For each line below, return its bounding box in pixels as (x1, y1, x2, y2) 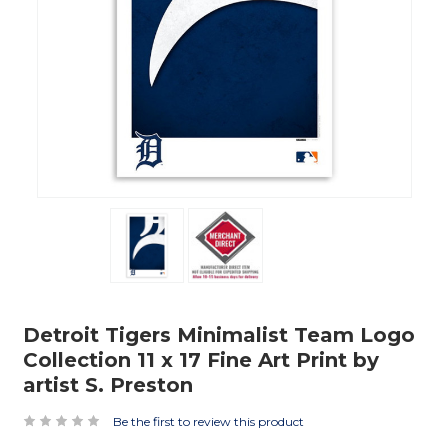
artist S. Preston (23, 372, 193, 397)
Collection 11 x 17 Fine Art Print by (23, 347, 379, 372)
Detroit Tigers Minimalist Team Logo (23, 322, 415, 347)
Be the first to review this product (113, 414, 304, 430)
